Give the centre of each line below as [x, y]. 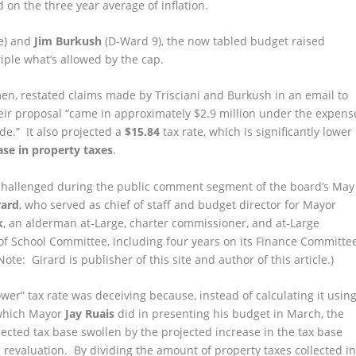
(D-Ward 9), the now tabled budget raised [214, 41]
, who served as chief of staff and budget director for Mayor [178, 204]
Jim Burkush [68, 41]
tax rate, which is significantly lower [256, 132]
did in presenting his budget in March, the [230, 314]
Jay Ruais [90, 314]
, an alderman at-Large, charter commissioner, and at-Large [162, 222]
